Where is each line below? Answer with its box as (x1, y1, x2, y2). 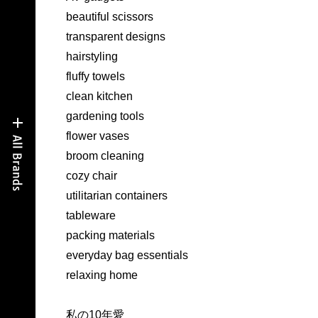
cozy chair (65, 170, 117, 182)
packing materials (65, 229, 155, 242)
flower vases (65, 130, 129, 143)
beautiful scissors (65, 11, 153, 23)
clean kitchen (65, 90, 133, 103)
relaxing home (65, 269, 138, 282)
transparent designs (65, 31, 165, 43)
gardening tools (65, 110, 144, 123)
